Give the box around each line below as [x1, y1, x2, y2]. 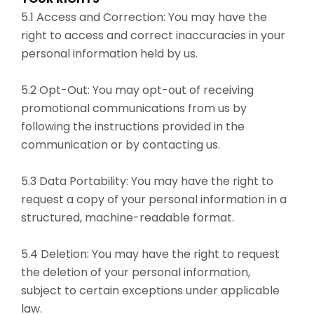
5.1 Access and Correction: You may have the [21, 8, 267, 25]
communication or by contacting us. [21, 136, 220, 153]
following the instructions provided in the [21, 118, 245, 135]
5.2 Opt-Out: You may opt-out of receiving [21, 81, 254, 98]
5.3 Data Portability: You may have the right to [21, 172, 273, 189]
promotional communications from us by [21, 100, 247, 116]
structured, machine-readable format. [21, 209, 234, 226]
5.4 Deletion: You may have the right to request [21, 245, 280, 262]
